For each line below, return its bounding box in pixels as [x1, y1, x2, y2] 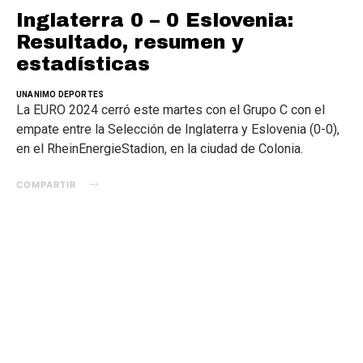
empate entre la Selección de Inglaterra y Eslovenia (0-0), [16, 121, 340, 137]
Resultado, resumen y [16, 31, 244, 53]
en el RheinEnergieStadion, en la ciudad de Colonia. [16, 140, 303, 156]
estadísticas [16, 53, 150, 75]
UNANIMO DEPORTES [16, 89, 105, 99]
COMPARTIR [16, 178, 76, 190]
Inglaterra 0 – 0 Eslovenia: [16, 9, 293, 31]
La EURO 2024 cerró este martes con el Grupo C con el [16, 101, 325, 117]
